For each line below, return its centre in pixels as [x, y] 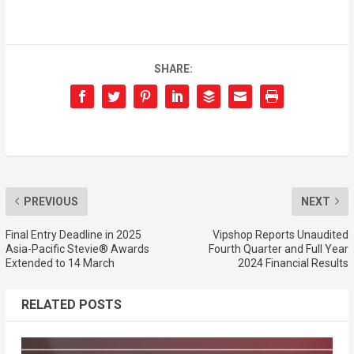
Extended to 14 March [60, 263]
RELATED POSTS [71, 304]
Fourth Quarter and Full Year [279, 249]
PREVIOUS [51, 201]
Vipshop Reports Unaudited [281, 234]
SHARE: [173, 68]
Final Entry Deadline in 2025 [73, 234]
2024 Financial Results [294, 263]
